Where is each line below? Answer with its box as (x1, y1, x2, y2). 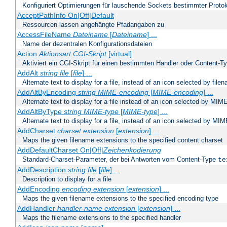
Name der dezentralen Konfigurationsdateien (22, 40, 152, 48)
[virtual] (106, 50, 132, 58)
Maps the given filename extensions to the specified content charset (22, 136, 223, 144)
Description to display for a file (22, 175, 111, 183)
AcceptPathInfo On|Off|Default (17, 11, 114, 20)
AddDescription (17, 166, 68, 174)
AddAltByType (17, 107, 64, 116)
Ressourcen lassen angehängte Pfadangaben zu (22, 21, 164, 29)
